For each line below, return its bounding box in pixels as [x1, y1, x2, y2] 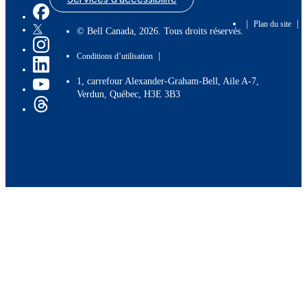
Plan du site [254, 19, 291, 29]
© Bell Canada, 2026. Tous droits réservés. [77, 25, 243, 36]
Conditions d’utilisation [77, 51, 153, 61]
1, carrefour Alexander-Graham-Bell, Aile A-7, [77, 75, 259, 86]
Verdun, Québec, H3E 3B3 [77, 88, 180, 99]
